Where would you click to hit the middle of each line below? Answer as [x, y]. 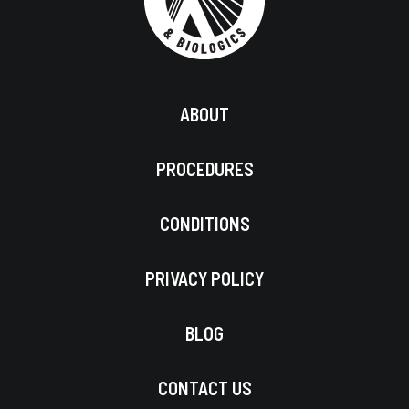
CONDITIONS [204, 224]
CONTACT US [204, 388]
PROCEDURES [204, 169]
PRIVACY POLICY [204, 278]
